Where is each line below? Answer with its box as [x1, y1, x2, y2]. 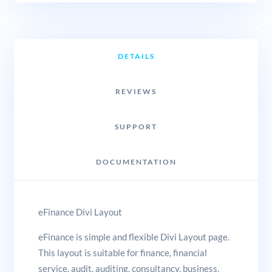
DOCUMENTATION [95, 157, 177, 167]
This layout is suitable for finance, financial [38, 247, 207, 259]
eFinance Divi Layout [38, 206, 122, 218]
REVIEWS [115, 87, 157, 97]
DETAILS [117, 52, 155, 61]
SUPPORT [115, 122, 157, 132]
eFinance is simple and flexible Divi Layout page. [38, 231, 229, 243]
